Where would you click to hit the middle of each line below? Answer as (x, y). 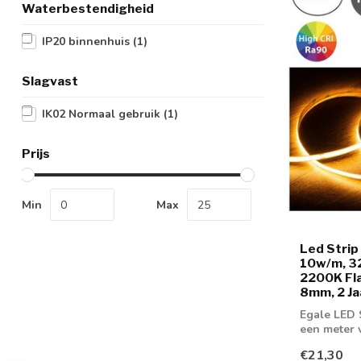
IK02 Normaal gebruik (103, 114)
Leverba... (325, 344)
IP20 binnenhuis (87, 41)
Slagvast (50, 81)
